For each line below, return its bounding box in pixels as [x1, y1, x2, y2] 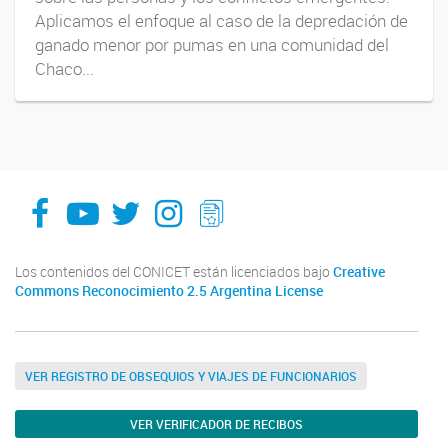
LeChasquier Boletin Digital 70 [199, 174, 235, 218]
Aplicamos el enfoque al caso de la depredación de [35, 9, 408, 32]
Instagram [154, 174, 300, 218]
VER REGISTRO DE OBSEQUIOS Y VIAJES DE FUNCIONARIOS [25, 367, 357, 384]
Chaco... [35, 57, 94, 80]
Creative [333, 262, 385, 281]
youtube [65, 174, 182, 218]
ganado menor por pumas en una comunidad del [35, 33, 389, 56]
